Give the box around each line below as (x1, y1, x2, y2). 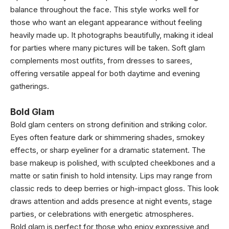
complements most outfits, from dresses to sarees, (10, 56, 192, 65)
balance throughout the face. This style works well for (10, 5, 199, 14)
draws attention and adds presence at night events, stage (10, 196, 212, 206)
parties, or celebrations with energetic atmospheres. (10, 209, 194, 219)
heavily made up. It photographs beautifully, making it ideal (10, 30, 213, 40)
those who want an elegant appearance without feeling (10, 17, 202, 27)
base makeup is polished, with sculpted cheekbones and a (10, 158, 215, 168)
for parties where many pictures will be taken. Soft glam (10, 43, 205, 53)
